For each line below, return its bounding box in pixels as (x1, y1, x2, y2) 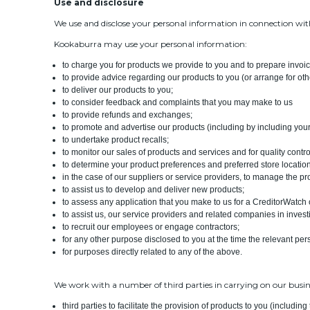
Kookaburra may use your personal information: (53, 38, 247, 49)
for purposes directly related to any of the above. (62, 246, 243, 257)
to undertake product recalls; (62, 134, 170, 145)
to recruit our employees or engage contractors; (62, 221, 240, 232)
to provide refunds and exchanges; (62, 109, 193, 120)
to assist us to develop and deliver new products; (62, 184, 245, 194)
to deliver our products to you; (62, 84, 174, 95)
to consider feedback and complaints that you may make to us (62, 97, 293, 107)
